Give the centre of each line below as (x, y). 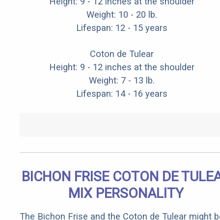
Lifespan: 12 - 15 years (122, 28)
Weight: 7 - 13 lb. (122, 81)
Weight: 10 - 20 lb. (122, 15)
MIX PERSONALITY (126, 193)
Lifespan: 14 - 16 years (122, 94)
